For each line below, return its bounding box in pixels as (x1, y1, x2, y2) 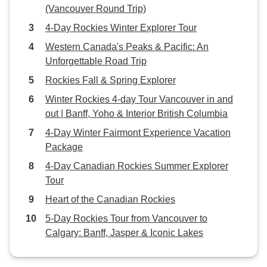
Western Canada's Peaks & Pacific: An (45, 42, 209, 52)
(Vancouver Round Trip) (45, 4, 146, 14)
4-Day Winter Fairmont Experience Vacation (45, 128, 231, 138)
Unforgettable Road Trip (45, 56, 147, 66)
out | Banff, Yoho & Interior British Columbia (45, 108, 228, 119)
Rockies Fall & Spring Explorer (45, 75, 176, 85)
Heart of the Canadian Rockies (45, 194, 175, 204)
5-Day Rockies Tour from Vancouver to (45, 213, 207, 223)
